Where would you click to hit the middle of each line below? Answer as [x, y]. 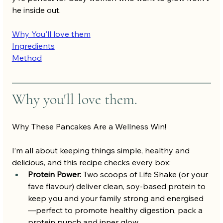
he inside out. [36, 10]
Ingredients [33, 46]
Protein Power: [54, 174]
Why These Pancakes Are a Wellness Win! [89, 127]
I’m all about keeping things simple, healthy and [102, 151]
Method [27, 58]
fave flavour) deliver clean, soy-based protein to [117, 186]
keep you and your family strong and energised [115, 198]
